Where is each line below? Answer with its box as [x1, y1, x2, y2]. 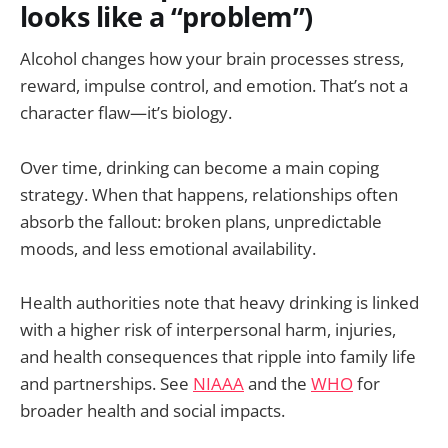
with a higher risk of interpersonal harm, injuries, [20, 317, 396, 341]
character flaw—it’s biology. [20, 101, 232, 125]
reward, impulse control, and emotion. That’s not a [20, 74, 408, 98]
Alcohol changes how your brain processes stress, [20, 47, 404, 71]
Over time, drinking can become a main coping [20, 155, 379, 179]
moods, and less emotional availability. [20, 236, 316, 260]
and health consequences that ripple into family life [20, 344, 416, 368]
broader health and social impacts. [20, 398, 285, 422]
